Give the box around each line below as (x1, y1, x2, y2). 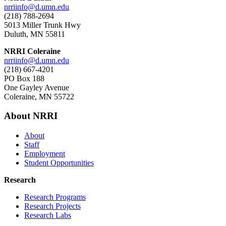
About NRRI (4, 110, 58, 122)
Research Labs (24, 211, 71, 220)
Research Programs (24, 193, 86, 202)
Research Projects (24, 202, 81, 211)
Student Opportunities (24, 158, 94, 167)
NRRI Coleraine (4, 46, 61, 55)
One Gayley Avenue (4, 83, 69, 92)
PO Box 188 (4, 74, 44, 83)
